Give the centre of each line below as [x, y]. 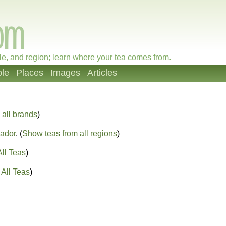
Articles [102, 73]
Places [30, 73]
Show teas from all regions [70, 133]
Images [65, 73]
